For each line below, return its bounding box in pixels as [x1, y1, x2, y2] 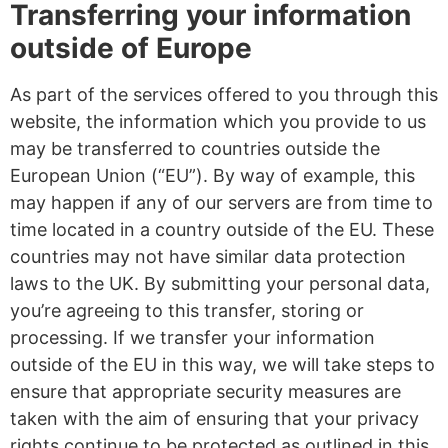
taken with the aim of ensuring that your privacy [10, 407, 419, 429]
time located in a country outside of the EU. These [10, 218, 434, 240]
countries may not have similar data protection [10, 245, 406, 267]
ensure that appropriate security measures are [10, 380, 401, 402]
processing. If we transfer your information [10, 326, 375, 348]
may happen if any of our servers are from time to [10, 191, 433, 213]
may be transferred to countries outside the [10, 137, 380, 159]
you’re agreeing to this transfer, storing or [10, 299, 364, 321]
